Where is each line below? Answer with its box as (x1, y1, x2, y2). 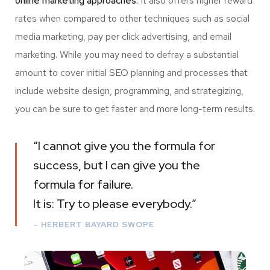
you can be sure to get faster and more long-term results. (15, 102, 255, 115)
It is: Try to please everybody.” (33, 195, 196, 212)
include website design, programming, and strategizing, (15, 84, 243, 97)
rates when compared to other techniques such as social (15, 11, 250, 25)
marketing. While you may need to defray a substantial (15, 48, 239, 61)
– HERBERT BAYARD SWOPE (33, 219, 154, 230)
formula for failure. (33, 176, 133, 192)
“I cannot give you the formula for (33, 137, 215, 154)
